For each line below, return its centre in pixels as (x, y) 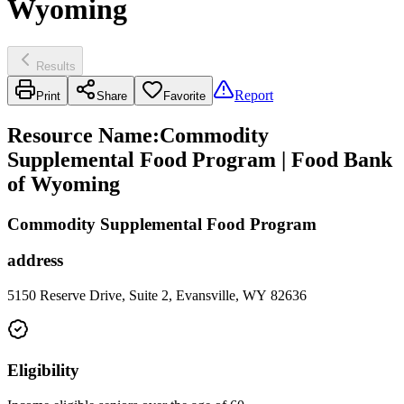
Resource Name (80, 135)
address (35, 261)
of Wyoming (64, 184)
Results (56, 66)
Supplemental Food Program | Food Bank (200, 159)
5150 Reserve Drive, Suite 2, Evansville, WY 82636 (157, 296)
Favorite (184, 96)
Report (254, 95)
